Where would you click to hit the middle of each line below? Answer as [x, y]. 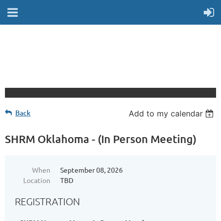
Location [37, 180]
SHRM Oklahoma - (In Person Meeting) [101, 139]
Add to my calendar [166, 113]
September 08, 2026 [92, 170]
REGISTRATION [47, 201]
